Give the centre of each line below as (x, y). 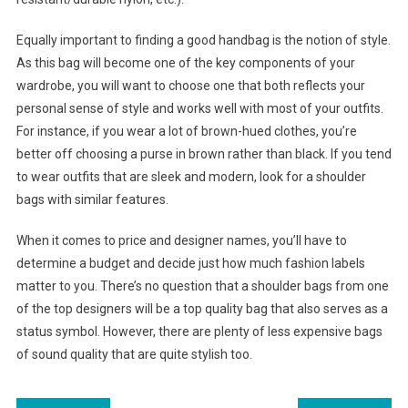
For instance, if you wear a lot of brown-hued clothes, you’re (186, 132)
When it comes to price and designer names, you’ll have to (181, 241)
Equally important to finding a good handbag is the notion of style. (203, 41)
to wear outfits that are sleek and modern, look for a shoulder (191, 177)
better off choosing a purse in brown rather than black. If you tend (204, 154)
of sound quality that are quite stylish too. (134, 355)
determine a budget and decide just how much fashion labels (190, 264)
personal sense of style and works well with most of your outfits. (199, 109)
